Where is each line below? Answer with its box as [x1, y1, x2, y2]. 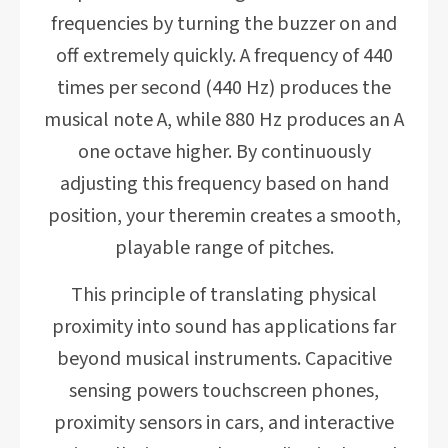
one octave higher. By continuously [77, 138, 371, 166]
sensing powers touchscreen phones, [69, 377, 379, 405]
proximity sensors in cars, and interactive [54, 409, 394, 437]
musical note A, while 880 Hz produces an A [44, 106, 404, 134]
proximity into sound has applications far [52, 313, 396, 341]
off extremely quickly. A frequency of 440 [55, 42, 393, 70]
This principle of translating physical [71, 281, 377, 309]
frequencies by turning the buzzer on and [51, 10, 397, 38]
